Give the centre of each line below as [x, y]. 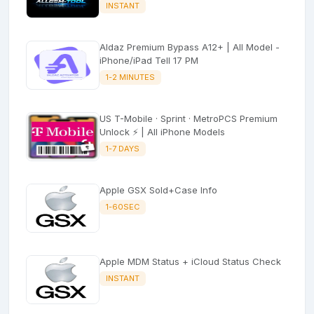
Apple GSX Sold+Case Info [158, 190]
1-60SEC [122, 206]
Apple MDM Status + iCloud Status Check [190, 261]
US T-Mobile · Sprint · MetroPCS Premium [189, 118]
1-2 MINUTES [130, 77]
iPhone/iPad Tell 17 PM [149, 60]
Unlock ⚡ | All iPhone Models [162, 131]
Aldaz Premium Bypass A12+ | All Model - [190, 47]
